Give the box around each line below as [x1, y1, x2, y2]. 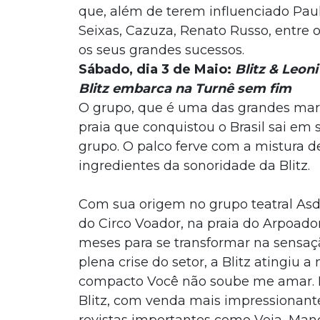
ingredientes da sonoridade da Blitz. [78, 158, 310, 174]
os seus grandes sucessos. [78, 42, 244, 59]
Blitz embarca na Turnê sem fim [78, 81, 291, 97]
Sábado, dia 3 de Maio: [78, 61, 235, 78]
